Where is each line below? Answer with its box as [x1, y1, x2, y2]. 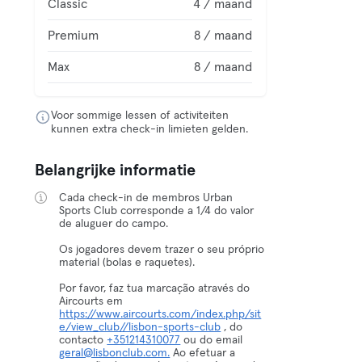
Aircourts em [59, 296, 124, 307]
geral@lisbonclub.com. [59, 347, 170, 359]
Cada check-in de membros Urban [59, 192, 234, 204]
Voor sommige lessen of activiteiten [51, 110, 229, 121]
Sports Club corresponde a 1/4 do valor [59, 205, 255, 217]
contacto [59, 335, 107, 346]
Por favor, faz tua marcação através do [59, 283, 250, 294]
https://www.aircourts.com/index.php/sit [59, 309, 262, 320]
